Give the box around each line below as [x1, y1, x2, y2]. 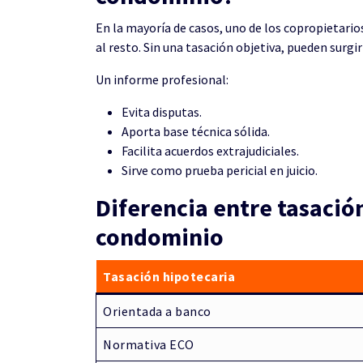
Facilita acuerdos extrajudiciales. [122, 143, 299, 159]
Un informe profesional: [96, 71, 228, 88]
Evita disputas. [122, 104, 202, 120]
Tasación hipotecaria [103, 268, 235, 284]
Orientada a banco [103, 303, 211, 319]
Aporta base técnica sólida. [122, 123, 270, 139]
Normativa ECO [103, 336, 194, 352]
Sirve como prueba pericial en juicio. [122, 162, 318, 178]
